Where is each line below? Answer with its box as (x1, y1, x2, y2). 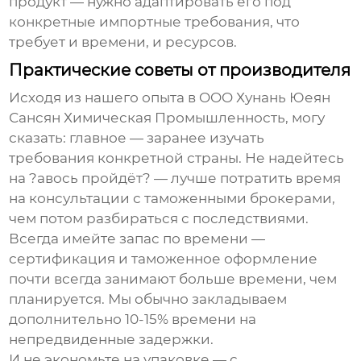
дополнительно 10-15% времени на (9, 310, 257, 327)
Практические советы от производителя (9, 60, 351, 80)
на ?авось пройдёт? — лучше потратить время (9, 169, 342, 186)
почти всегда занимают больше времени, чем (9, 270, 338, 287)
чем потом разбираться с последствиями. (9, 210, 309, 226)
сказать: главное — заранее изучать (9, 129, 265, 146)
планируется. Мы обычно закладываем (9, 290, 288, 307)
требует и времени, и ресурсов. (9, 33, 238, 50)
